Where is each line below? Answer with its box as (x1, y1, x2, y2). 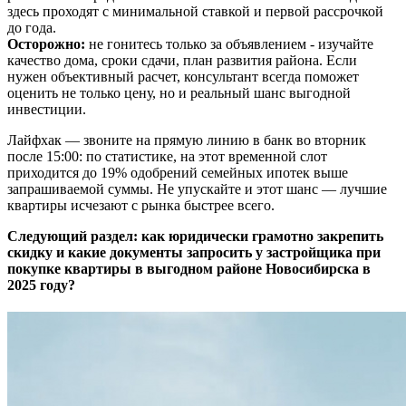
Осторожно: (7, 36, 85, 53)
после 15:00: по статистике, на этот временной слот (7, 149, 327, 165)
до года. (7, 20, 56, 36)
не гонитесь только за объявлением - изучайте (85, 36, 373, 53)
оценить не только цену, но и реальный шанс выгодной (7, 85, 351, 101)
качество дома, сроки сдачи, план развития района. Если (7, 53, 357, 69)
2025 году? (7, 277, 75, 294)
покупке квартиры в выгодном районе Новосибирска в (7, 261, 371, 277)
